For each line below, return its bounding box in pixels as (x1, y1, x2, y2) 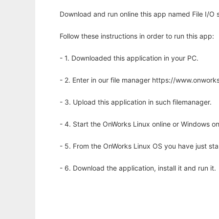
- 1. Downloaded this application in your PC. (60, 54, 198, 63)
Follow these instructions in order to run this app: (60, 32, 214, 41)
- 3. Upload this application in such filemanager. (60, 98, 212, 107)
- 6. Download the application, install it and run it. (60, 164, 216, 173)
